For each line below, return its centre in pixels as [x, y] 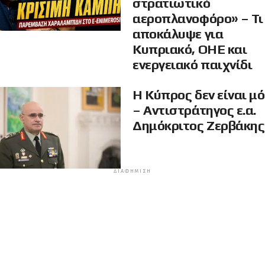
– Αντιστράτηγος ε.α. [195, 110]
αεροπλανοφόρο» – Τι [198, 19]
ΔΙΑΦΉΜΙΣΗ [132, 171]
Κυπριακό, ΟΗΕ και [190, 49]
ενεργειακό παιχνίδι [193, 65]
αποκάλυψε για [178, 34]
